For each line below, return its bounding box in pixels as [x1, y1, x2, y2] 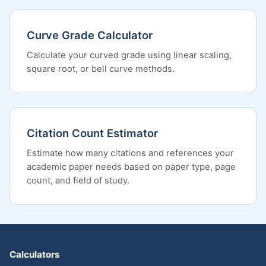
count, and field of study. [27, 175, 129, 186]
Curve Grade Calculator [27, 28, 153, 42]
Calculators [9, 249, 60, 261]
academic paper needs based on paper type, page [27, 161, 236, 172]
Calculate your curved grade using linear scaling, [27, 50, 232, 61]
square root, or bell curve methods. [27, 64, 175, 74]
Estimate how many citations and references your [27, 148, 234, 159]
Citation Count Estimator [27, 126, 158, 140]
